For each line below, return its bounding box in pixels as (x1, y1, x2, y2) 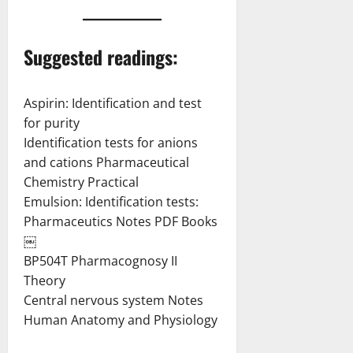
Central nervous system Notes (24, 292, 203, 310)
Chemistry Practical (24, 173, 139, 191)
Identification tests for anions (24, 134, 198, 152)
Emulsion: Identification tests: (24, 193, 199, 211)
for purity (24, 114, 80, 132)
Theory (24, 272, 65, 290)
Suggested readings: (24, 43, 178, 72)
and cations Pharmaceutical (24, 154, 189, 172)
